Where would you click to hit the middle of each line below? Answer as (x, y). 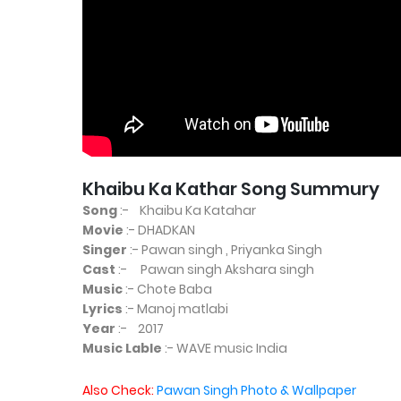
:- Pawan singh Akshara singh (215, 269)
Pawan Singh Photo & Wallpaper (256, 390)
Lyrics (102, 308)
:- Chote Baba (167, 289)
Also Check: (118, 390)
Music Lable (122, 348)
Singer (105, 249)
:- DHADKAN (159, 230)
